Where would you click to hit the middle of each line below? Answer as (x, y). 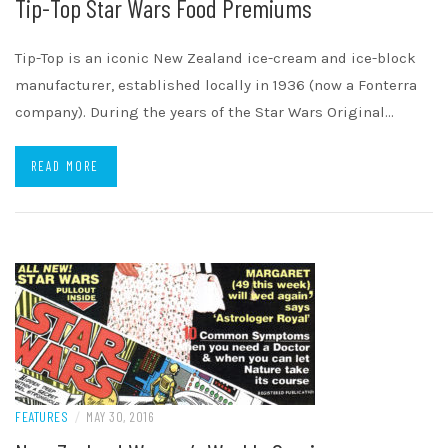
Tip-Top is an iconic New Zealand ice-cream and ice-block (215, 58)
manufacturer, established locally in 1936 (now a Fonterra (216, 85)
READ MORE (65, 166)
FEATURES (41, 417)
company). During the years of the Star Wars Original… (204, 112)
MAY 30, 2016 (120, 417)
